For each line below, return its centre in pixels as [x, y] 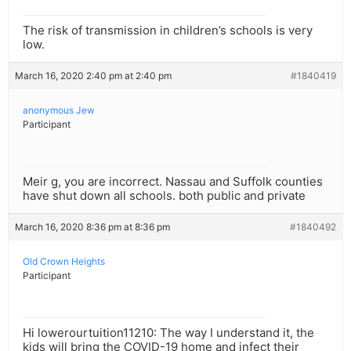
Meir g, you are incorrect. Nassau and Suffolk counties [173, 182]
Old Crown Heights [64, 262]
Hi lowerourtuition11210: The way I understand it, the [168, 333]
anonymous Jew [59, 110]
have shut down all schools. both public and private [164, 196]
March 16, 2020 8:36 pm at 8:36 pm [92, 227]
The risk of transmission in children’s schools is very [168, 31]
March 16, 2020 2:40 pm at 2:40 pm [93, 76]
